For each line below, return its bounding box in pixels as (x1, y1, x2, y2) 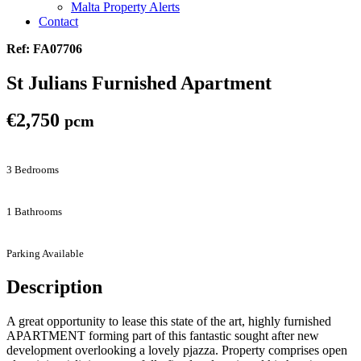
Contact (39, 14, 78, 28)
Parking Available (6, 247, 84, 260)
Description (6, 276, 102, 298)
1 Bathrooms (6, 205, 62, 218)
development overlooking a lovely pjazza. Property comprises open (6, 343, 347, 358)
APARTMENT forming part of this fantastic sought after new (6, 329, 319, 343)
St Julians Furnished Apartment (6, 72, 272, 93)
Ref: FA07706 (6, 41, 82, 56)
